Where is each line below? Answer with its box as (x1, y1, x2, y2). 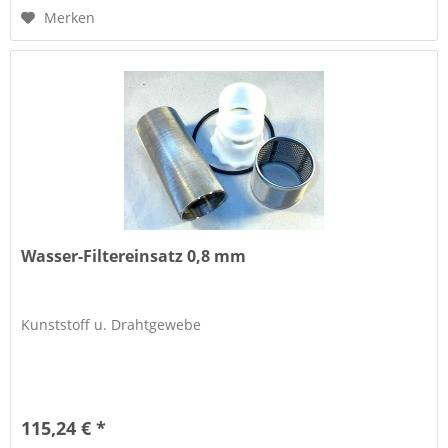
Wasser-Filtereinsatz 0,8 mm (21, 244, 247, 267)
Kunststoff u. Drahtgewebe (21, 314, 202, 334)
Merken (44, 8, 96, 28)
